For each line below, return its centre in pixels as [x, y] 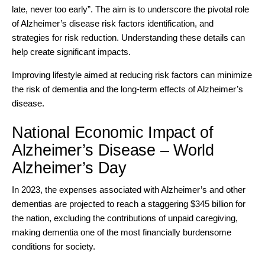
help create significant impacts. [71, 52]
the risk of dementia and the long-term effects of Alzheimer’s [127, 89]
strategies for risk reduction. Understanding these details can [128, 38]
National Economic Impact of [113, 133]
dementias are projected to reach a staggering [101, 203]
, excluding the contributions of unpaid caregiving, [143, 218]
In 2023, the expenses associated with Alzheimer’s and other [129, 189]
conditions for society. [54, 246]
